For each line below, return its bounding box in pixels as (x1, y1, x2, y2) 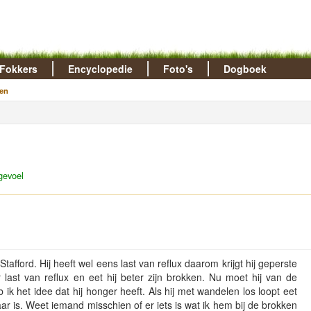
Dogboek (223, 62, 267, 76)
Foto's (162, 62, 193, 76)
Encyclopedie (67, 62, 133, 76)
